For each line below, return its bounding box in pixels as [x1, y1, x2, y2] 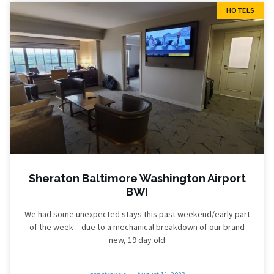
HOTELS [226, 6, 255, 15]
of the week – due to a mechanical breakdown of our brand [29, 221, 245, 233]
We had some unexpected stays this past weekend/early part [24, 209, 250, 220]
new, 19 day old [109, 234, 165, 246]
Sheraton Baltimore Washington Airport [28, 172, 246, 185]
